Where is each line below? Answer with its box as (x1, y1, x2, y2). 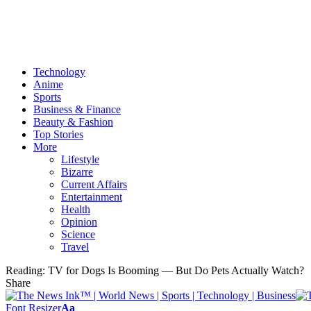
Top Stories (33, 128, 83, 140)
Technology (33, 65, 85, 78)
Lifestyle (61, 153, 99, 165)
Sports (33, 90, 61, 103)
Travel (61, 240, 89, 253)
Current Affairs (61, 178, 127, 190)
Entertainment (61, 190, 122, 203)
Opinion (61, 215, 97, 228)
